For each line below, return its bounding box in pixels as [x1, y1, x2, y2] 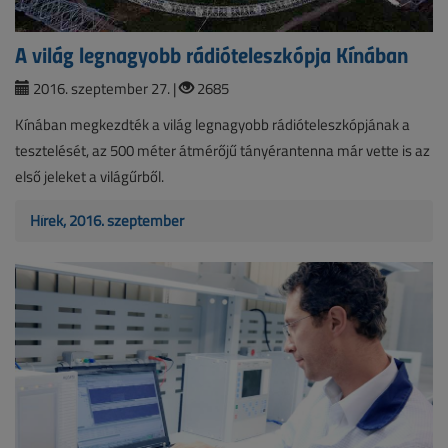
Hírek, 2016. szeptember [30, 210, 184, 232]
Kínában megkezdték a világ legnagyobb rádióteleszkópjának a [15, 114, 410, 136]
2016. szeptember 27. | [30, 78, 179, 100]
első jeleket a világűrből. [15, 166, 164, 188]
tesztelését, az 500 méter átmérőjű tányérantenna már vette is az [15, 140, 430, 162]
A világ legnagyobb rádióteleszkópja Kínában [15, 38, 408, 71]
